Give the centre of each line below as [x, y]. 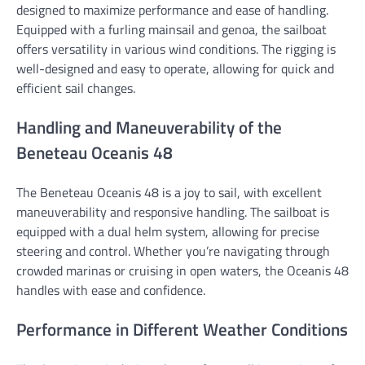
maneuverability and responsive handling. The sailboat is [173, 211]
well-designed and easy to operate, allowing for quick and [175, 69]
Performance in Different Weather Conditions [182, 329]
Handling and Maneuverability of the [149, 128]
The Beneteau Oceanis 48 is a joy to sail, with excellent [169, 192]
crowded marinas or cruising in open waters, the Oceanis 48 [182, 270]
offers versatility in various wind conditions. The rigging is [176, 49]
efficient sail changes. [76, 88]
